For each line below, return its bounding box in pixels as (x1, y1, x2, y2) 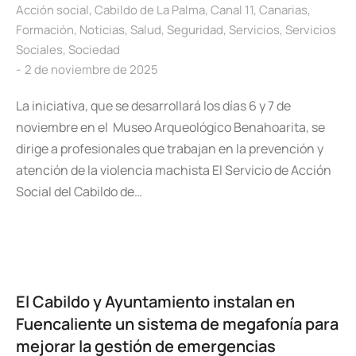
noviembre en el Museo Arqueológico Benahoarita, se (16, 118, 325, 136)
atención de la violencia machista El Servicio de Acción (16, 161, 331, 179)
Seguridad (167, 21, 223, 38)
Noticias (79, 21, 125, 38)
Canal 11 (211, 2, 253, 18)
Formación (16, 21, 74, 38)
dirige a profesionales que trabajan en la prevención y (16, 140, 323, 157)
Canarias (259, 2, 308, 18)
